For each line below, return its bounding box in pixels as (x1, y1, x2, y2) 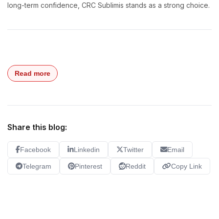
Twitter (123, 146, 144, 154)
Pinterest (75, 162, 102, 171)
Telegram (22, 162, 51, 171)
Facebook (20, 146, 51, 154)
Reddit (126, 162, 146, 171)
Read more (15, 69, 50, 78)
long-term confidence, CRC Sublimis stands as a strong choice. (7, 1, 210, 10)
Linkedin (74, 146, 100, 154)
